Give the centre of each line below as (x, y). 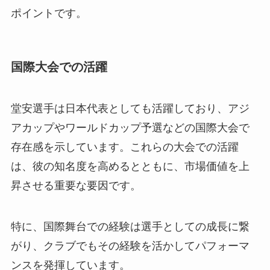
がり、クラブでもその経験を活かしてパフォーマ (130, 246)
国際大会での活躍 (59, 67)
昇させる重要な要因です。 (76, 186)
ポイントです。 (49, 14)
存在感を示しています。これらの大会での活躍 (124, 147)
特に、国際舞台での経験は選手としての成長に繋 (130, 226)
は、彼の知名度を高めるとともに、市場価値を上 (130, 166)
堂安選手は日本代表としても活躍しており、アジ (130, 108)
